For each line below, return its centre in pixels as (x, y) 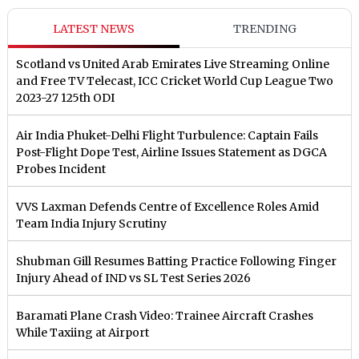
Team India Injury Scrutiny (92, 224)
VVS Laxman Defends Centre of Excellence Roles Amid (168, 207)
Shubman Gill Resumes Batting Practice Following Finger (177, 262)
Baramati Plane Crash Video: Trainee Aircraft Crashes (165, 316)
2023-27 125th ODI (66, 98)
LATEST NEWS (94, 29)
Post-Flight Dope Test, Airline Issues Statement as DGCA (172, 153)
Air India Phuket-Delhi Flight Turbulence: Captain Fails (167, 136)
